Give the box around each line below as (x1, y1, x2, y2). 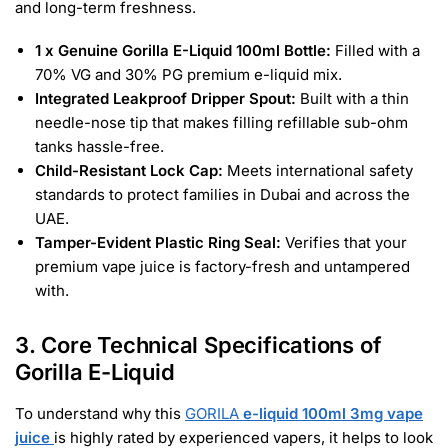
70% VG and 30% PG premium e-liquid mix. (35, 65, 342, 85)
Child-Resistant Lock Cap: (35, 161, 223, 181)
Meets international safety (223, 161, 413, 181)
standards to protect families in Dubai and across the (35, 185, 410, 205)
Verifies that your (281, 233, 407, 253)
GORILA (185, 403, 243, 423)
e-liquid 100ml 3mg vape (243, 403, 423, 423)
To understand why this (15, 403, 185, 423)
